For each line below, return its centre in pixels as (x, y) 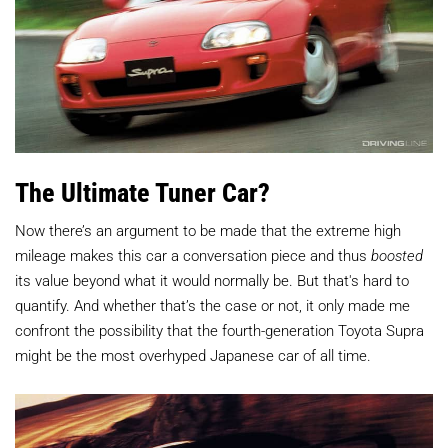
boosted (397, 255)
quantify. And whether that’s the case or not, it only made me (212, 305)
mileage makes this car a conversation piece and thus (193, 255)
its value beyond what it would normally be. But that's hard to (212, 280)
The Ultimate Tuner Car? (142, 192)
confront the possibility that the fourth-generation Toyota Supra (219, 330)
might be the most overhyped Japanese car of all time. (193, 355)
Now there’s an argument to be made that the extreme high (208, 230)
